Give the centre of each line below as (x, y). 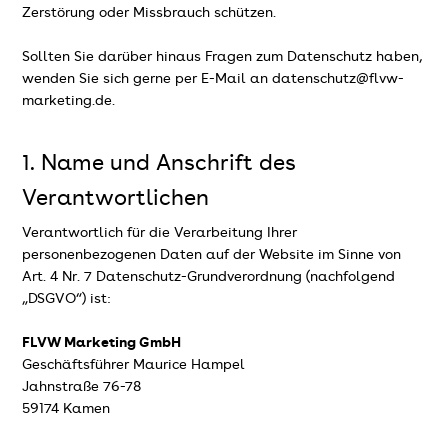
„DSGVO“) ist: (67, 299)
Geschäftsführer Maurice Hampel (134, 365)
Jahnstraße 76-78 (82, 387)
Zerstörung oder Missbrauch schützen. (149, 12)
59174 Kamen (66, 409)
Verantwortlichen (116, 198)
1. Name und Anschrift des (159, 163)
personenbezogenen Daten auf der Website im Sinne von (212, 255)
